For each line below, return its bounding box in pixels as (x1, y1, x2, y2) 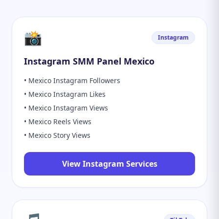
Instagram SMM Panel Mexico (24, 55, 154, 67)
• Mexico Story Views (24, 131, 90, 140)
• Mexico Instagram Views (24, 103, 108, 112)
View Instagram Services (62, 158, 157, 169)
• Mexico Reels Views (24, 117, 91, 126)
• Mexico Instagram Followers (24, 76, 120, 85)
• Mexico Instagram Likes (24, 89, 106, 99)
